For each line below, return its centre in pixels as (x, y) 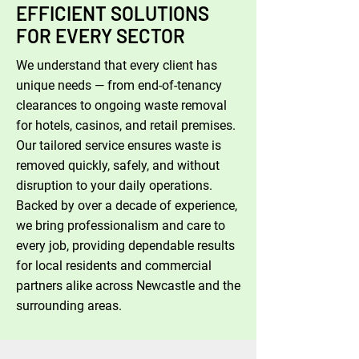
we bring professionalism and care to (121, 226)
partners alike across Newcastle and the (128, 286)
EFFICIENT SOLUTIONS (113, 13)
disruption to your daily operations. (114, 186)
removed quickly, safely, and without (118, 165)
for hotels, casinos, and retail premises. (126, 125)
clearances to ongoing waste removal (121, 105)
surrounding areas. (69, 306)
